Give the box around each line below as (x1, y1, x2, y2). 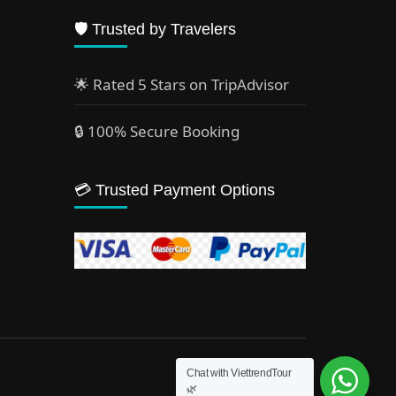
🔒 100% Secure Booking (73, 121, 240, 142)
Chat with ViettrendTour (187, 367, 292, 379)
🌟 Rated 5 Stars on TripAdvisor (73, 74, 289, 95)
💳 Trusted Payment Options (73, 181, 275, 200)
